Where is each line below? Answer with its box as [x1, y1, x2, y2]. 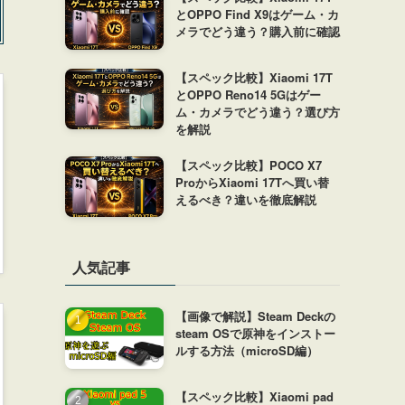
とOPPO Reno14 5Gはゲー [174, 85, 321, 103]
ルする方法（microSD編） [174, 342, 318, 360]
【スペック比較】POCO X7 [174, 155, 322, 174]
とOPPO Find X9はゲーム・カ [174, 5, 339, 23]
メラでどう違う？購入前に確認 [174, 23, 340, 40]
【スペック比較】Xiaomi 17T [174, 68, 333, 86]
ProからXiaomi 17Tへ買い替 [174, 173, 329, 191]
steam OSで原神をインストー [174, 325, 335, 343]
